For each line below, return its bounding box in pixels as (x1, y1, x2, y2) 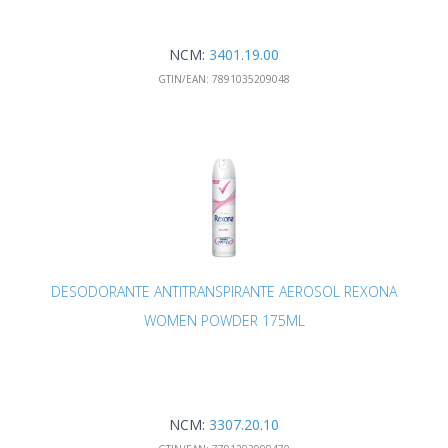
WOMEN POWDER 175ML (143, 311, 305, 330)
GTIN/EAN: (158, 72, 209, 86)
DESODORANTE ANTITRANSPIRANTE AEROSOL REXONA (51, 282, 397, 301)
